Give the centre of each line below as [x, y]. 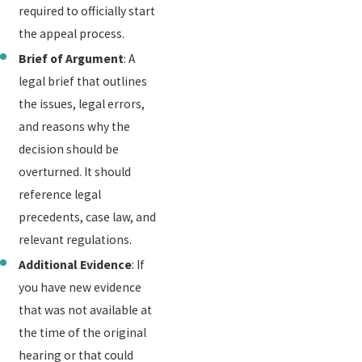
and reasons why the [75, 126]
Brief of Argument [72, 58]
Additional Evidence [76, 264]
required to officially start [87, 11]
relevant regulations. [76, 239]
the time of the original [83, 332]
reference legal [60, 194]
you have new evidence [80, 287]
